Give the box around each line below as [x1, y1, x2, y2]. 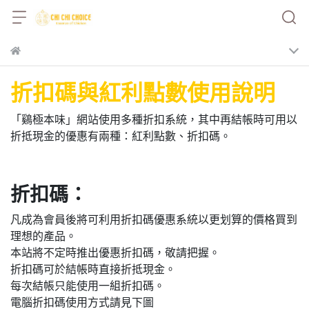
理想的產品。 [10, 230, 77, 242]
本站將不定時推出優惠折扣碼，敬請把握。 [10, 247, 220, 259]
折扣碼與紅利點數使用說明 [10, 81, 275, 106]
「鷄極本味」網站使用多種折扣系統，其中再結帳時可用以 [10, 114, 297, 126]
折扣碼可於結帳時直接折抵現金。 [10, 263, 176, 275]
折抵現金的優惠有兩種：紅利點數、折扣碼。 [10, 130, 231, 142]
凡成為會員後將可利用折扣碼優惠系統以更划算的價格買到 [10, 214, 297, 226]
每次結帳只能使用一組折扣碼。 [10, 280, 165, 292]
